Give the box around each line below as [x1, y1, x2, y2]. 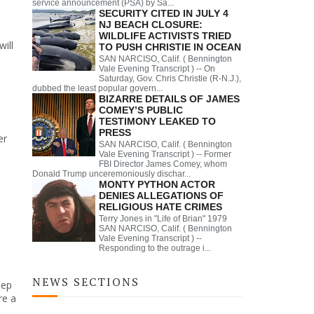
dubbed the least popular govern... [32, 83, 163, 93]
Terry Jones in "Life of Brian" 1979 [99, 213, 227, 224]
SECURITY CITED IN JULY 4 [99, 7, 228, 19]
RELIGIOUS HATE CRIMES [99, 200, 222, 212]
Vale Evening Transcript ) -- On [99, 63, 215, 74]
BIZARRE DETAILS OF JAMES [99, 93, 240, 104]
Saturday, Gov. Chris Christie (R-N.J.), [99, 73, 241, 83]
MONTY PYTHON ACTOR [99, 178, 215, 190]
